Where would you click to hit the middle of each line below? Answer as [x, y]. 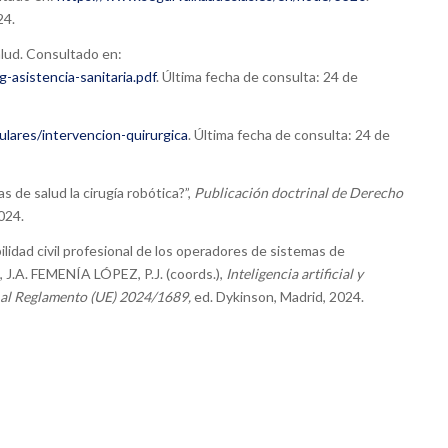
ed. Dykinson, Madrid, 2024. [277, 297]
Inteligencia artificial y [294, 274]
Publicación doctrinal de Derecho [298, 193]
